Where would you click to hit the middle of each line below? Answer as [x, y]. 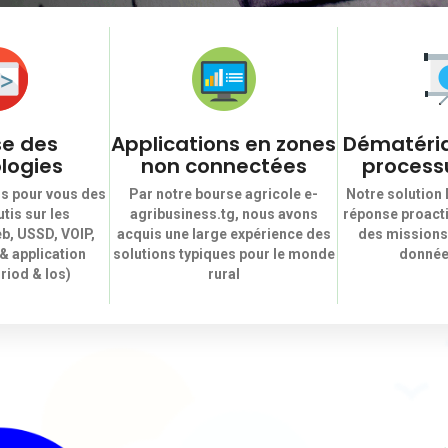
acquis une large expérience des [223, 234]
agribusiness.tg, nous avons [223, 214]
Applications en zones [223, 144]
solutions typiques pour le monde [223, 254]
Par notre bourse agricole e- [223, 194]
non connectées [223, 166]
